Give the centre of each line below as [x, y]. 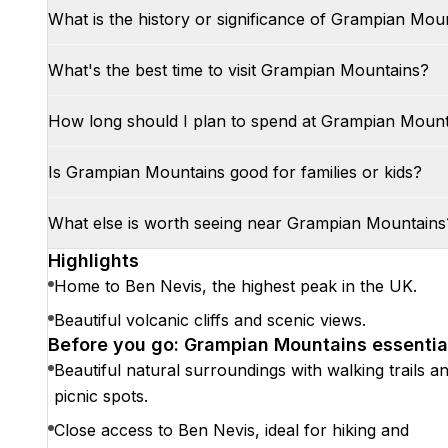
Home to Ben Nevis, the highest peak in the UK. [235, 286]
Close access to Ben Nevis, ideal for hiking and [231, 430]
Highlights [93, 260]
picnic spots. [101, 396]
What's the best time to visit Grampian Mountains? [238, 70]
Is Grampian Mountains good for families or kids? [235, 172]
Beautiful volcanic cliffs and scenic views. [210, 320]
